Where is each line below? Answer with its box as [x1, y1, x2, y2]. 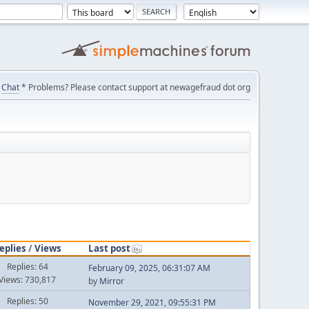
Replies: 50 [6, 295, 48, 307]
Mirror [99, 275, 124, 287]
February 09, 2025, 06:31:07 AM [88, 261, 210, 274]
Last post [88, 241, 130, 255]
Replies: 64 [6, 261, 48, 272]
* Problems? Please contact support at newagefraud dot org [19, 81, 250, 93]
